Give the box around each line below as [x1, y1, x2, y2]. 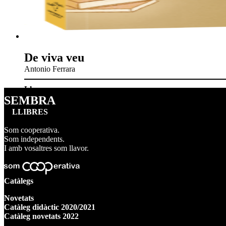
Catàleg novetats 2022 [4, 212, 79, 221]
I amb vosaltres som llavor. [4, 143, 89, 152]
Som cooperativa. [4, 125, 60, 134]
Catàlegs [4, 177, 33, 186]
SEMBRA [4, 93, 55, 107]
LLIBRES [12, 107, 48, 116]
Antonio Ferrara [24, 64, 75, 73]
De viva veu [24, 50, 84, 64]
